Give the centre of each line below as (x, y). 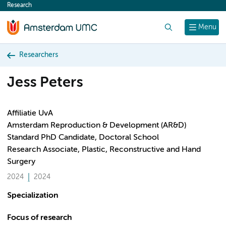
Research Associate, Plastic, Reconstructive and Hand (104, 150)
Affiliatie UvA (30, 114)
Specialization (33, 196)
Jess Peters (45, 83)
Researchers (39, 55)
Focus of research (40, 218)
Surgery (21, 162)
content (26, 8)
